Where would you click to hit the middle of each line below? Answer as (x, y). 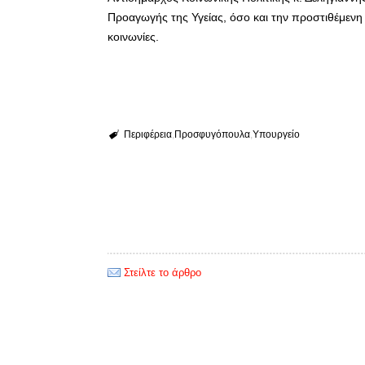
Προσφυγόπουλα (212, 134)
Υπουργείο (276, 134)
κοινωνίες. (133, 36)
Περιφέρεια (147, 134)
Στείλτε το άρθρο (163, 272)
